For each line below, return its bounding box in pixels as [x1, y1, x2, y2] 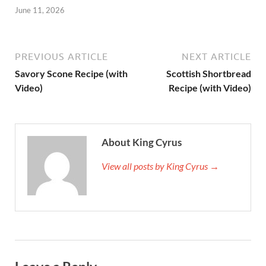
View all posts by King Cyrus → [102, 160, 219, 172]
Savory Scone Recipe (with [15, 67, 128, 79]
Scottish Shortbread [166, 67, 251, 79]
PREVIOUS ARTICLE [15, 50, 108, 62]
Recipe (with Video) [169, 81, 251, 93]
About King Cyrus [102, 135, 182, 148]
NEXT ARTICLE [182, 50, 251, 62]
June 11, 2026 [15, 5, 65, 15]
